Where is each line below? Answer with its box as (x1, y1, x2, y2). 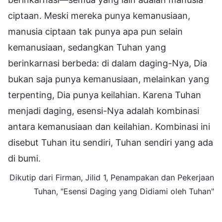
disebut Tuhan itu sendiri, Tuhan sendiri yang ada (8, 137, 213, 148)
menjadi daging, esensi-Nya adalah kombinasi (8, 105, 199, 116)
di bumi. (8, 153, 41, 164)
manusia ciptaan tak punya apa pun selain (8, 26, 183, 37)
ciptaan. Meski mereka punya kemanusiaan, (8, 10, 190, 21)
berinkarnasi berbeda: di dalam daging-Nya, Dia (8, 57, 207, 68)
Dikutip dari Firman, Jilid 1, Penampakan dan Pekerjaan (9, 172, 214, 182)
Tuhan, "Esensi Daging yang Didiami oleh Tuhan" (34, 186, 214, 196)
